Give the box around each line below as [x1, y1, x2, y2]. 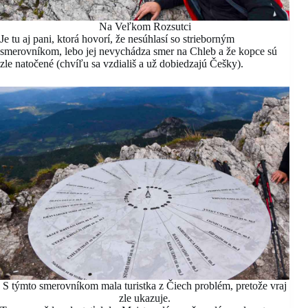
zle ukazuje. [119, 291, 171, 304]
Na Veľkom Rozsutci [98, 21, 191, 33]
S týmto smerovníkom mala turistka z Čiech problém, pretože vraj [3, 279, 287, 291]
